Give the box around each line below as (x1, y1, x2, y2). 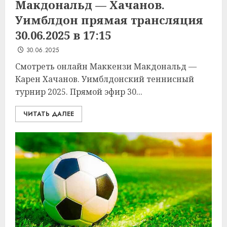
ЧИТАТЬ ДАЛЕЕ (23, 109, 74, 119)
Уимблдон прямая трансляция (15, 12, 203, 27)
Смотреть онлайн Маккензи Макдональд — (15, 61, 197, 72)
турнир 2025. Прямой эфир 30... (15, 86, 142, 97)
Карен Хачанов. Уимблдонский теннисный (15, 73, 194, 85)
